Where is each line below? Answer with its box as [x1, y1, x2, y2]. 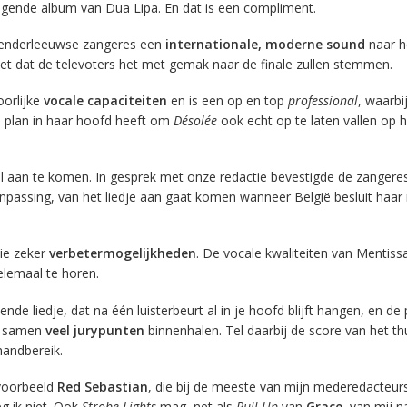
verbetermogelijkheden [48, 244, 196, 263]
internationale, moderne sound [164, 35, 365, 53]
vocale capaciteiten [43, 92, 167, 109]
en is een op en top [166, 92, 288, 109]
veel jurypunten [45, 321, 144, 339]
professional [287, 92, 358, 109]
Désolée [173, 112, 217, 129]
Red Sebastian [56, 377, 148, 395]
